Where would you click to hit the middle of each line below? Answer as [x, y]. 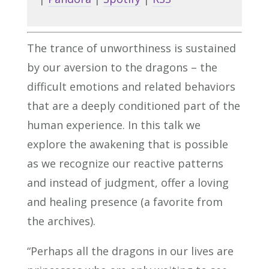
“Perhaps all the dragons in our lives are [130, 251]
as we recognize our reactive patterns [125, 163]
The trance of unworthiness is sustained [131, 48]
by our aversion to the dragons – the [122, 67]
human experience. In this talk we [113, 125]
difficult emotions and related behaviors [131, 86]
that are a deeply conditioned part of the [133, 105]
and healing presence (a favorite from [125, 201]
